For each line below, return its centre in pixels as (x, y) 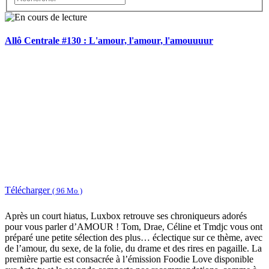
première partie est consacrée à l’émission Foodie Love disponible (129, 259)
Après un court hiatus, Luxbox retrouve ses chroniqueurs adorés (126, 216)
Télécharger (29, 190)
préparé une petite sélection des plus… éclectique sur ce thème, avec (134, 237)
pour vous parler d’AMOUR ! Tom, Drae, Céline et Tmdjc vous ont (134, 226)
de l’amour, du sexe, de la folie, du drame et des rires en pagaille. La (133, 248)
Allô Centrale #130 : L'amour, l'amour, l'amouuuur (109, 41)
